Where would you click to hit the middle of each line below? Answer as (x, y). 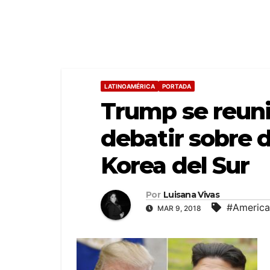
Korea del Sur (175, 165)
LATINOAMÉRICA (130, 86)
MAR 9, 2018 (179, 208)
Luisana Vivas (191, 195)
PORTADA (177, 86)
